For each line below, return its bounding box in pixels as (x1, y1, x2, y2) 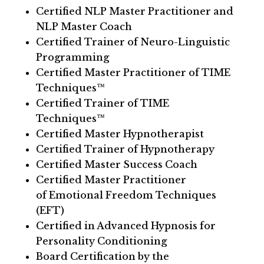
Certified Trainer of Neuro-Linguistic (35, 36, 230, 48)
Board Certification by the (35, 250, 169, 262)
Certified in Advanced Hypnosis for (35, 220, 216, 232)
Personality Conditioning (35, 235, 167, 247)
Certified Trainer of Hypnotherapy (35, 143, 214, 155)
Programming (35, 51, 109, 63)
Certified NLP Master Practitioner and (35, 5, 233, 17)
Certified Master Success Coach (35, 159, 197, 170)
